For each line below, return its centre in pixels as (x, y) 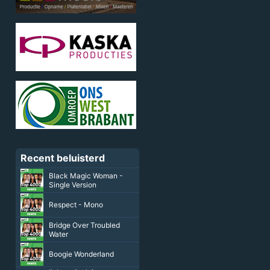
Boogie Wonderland (81, 254)
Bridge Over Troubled (84, 225)
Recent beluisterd (62, 158)
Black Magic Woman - (86, 176)
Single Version (72, 185)
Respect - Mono (76, 205)
